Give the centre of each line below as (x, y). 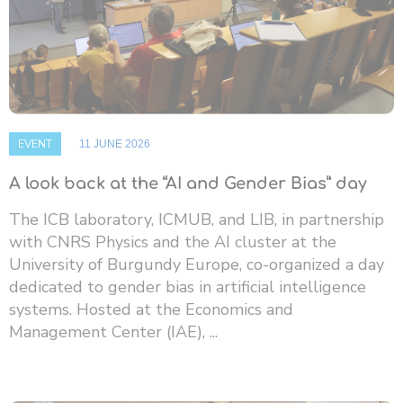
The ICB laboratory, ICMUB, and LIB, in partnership (197, 219)
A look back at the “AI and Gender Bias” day (188, 183)
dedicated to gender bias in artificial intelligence (188, 287)
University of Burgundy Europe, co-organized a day (197, 264)
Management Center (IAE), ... (113, 331)
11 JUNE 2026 (115, 143)
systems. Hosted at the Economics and (151, 309)
